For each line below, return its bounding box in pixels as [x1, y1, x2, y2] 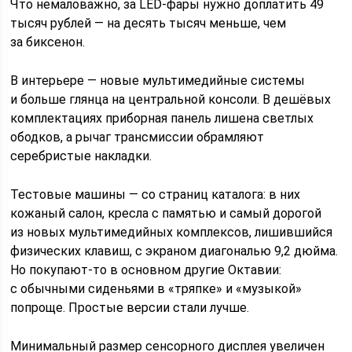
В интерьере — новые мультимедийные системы [10, 72, 306, 88]
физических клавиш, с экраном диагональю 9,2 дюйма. [10, 243, 339, 258]
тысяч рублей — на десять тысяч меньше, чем [10, 15, 287, 31]
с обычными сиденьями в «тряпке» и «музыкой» [10, 280, 302, 296]
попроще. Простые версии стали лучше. [10, 299, 250, 315]
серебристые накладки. [10, 148, 152, 163]
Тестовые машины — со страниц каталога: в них [10, 186, 301, 202]
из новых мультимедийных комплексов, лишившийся [10, 224, 333, 240]
